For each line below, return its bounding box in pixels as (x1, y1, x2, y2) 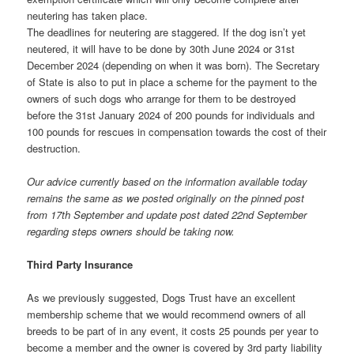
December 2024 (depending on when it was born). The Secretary (27, 57, 321, 73)
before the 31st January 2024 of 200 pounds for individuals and (27, 107, 315, 122)
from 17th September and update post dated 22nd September (27, 206, 307, 222)
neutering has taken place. (27, 7, 149, 23)
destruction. (27, 140, 81, 156)
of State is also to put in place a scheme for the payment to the (27, 73, 318, 89)
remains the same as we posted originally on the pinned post (27, 190, 305, 205)
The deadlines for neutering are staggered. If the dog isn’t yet (27, 24, 307, 40)
